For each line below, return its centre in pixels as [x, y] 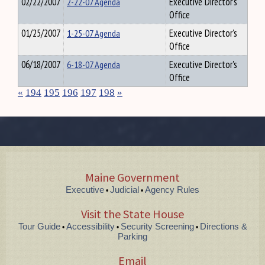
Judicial [125, 190]
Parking [132, 236]
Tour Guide [39, 226]
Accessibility [90, 226]
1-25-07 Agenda [93, 33]
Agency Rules [172, 190]
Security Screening [157, 226]
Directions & [223, 226]
